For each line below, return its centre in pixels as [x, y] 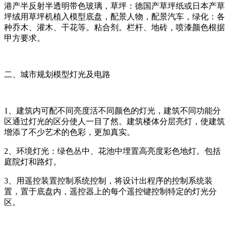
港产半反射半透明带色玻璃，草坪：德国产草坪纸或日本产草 [114, 6]
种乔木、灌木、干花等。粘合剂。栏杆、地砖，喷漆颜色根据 [114, 27]
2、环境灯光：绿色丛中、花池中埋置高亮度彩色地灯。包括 [112, 151]
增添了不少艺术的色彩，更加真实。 [70, 132]
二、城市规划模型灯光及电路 [57, 74]
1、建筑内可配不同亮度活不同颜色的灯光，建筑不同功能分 [112, 110]
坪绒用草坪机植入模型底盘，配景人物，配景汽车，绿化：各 [114, 16]
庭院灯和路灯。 [33, 162]
